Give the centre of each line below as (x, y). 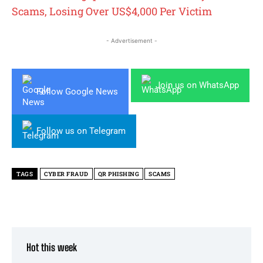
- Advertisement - (131, 41)
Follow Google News (77, 91)
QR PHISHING (118, 174)
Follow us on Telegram (81, 131)
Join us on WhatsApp (197, 85)
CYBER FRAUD (66, 174)
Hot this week (52, 248)
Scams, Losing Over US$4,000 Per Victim (112, 11)
